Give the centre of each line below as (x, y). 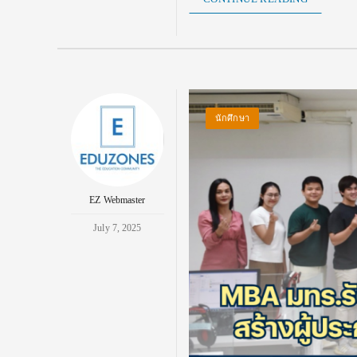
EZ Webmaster (118, 200)
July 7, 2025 (118, 228)
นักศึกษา (232, 118)
